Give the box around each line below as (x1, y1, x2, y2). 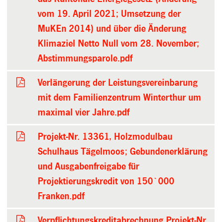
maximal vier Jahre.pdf (38, 107, 130, 117)
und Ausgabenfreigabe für (38, 161, 140, 171)
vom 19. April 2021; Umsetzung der (38, 8, 181, 19)
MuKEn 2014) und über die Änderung (38, 23, 187, 34)
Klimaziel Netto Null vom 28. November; (38, 38, 200, 49)
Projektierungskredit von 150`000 (38, 176, 175, 186)
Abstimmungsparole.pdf (38, 53, 133, 63)
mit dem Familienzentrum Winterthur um (38, 92, 202, 103)
